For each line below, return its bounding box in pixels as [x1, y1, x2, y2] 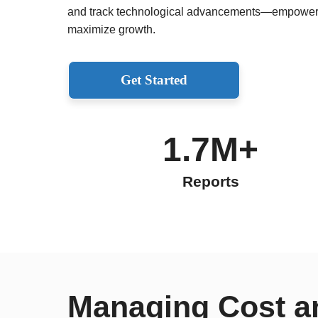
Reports [182, 172, 239, 190]
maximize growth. [67, 23, 155, 35]
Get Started [120, 72, 187, 87]
